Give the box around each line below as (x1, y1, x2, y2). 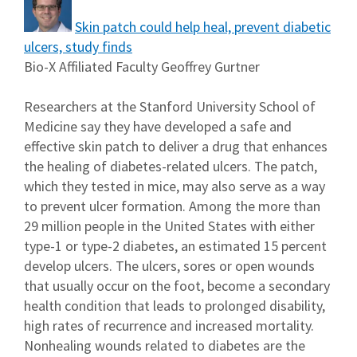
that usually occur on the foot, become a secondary (24, 277, 330, 296)
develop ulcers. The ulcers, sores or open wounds (24, 257, 315, 276)
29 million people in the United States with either (24, 217, 315, 236)
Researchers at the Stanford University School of (24, 97, 316, 116)
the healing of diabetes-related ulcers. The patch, (24, 157, 317, 176)
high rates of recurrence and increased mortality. (24, 316, 314, 335)
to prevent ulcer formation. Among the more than (24, 197, 320, 216)
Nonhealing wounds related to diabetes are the (24, 336, 305, 355)
